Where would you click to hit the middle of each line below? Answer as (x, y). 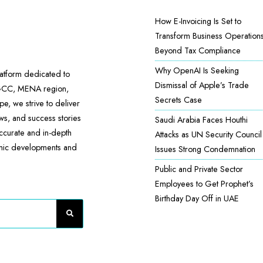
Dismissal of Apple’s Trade (202, 85)
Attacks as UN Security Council (208, 134)
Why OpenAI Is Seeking (197, 70)
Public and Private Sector (199, 169)
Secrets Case (178, 100)
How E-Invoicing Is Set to (198, 21)
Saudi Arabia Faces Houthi (201, 119)
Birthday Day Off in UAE (197, 198)
